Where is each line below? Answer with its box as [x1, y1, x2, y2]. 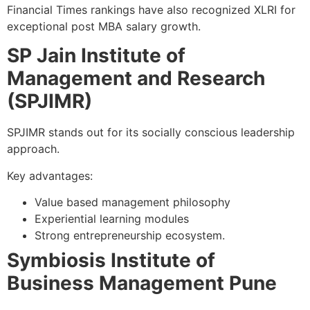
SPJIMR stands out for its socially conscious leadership [7, 125, 295, 140]
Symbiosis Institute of [7, 248, 215, 272]
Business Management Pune [7, 271, 277, 295]
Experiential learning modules [35, 211, 189, 226]
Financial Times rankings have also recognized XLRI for [7, 2, 295, 17]
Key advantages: [7, 168, 93, 183]
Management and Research [7, 66, 265, 91]
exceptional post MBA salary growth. [7, 19, 201, 33]
